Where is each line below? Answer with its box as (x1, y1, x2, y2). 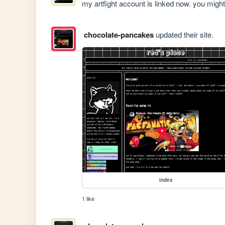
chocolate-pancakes (83, 29, 154, 41)
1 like (82, 194, 95, 203)
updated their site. (153, 29, 213, 40)
